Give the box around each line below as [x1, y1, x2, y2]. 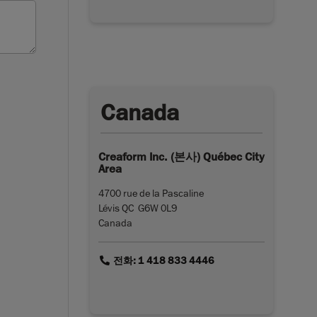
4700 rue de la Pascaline [98, 186, 204, 200]
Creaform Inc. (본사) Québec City [98, 149, 265, 164]
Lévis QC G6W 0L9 [98, 201, 177, 214]
